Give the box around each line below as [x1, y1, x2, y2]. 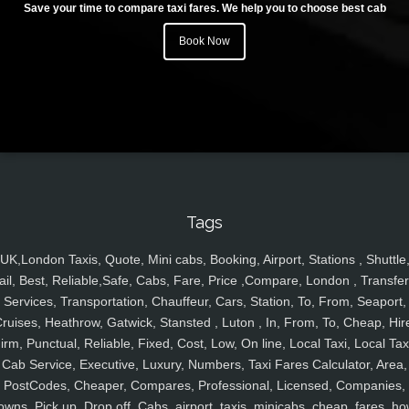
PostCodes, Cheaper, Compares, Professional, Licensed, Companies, [4, 378, 405, 393]
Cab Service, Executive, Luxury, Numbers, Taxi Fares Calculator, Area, [2, 357, 407, 372]
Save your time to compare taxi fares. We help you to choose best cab [23, 2, 386, 16]
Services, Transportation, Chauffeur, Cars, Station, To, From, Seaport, [3, 294, 406, 309]
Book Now [179, 35, 230, 48]
